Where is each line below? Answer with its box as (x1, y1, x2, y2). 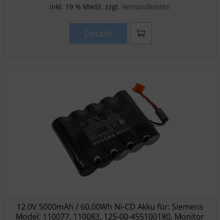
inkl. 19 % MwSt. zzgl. (50, 2, 122, 11)
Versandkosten (122, 2, 170, 11)
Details (83, 27, 112, 39)
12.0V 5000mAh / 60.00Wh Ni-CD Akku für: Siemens (17, 201, 203, 212)
